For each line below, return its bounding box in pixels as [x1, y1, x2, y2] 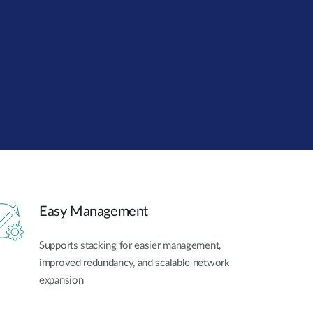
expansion [39, 275, 84, 286]
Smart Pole [17, 16, 64, 26]
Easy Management [39, 205, 148, 219]
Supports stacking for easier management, [39, 240, 221, 252]
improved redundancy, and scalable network [39, 258, 230, 269]
